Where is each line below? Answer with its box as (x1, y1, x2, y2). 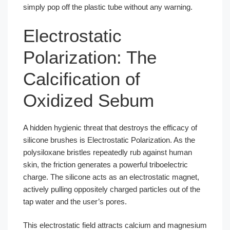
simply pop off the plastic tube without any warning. (23, 3, 193, 11)
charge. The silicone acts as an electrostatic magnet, (23, 172, 199, 181)
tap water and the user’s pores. (23, 197, 127, 206)
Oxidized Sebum (23, 90, 154, 110)
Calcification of (23, 68, 140, 89)
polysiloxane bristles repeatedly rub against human (23, 147, 192, 157)
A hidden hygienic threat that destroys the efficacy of (23, 123, 197, 132)
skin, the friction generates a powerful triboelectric (23, 160, 188, 169)
